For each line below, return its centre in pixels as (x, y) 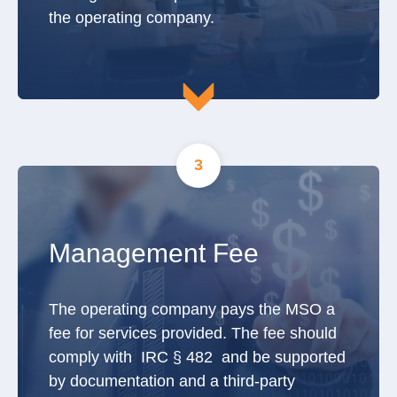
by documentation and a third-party (172, 381)
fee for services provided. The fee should (193, 333)
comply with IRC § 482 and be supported (197, 357)
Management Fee (154, 253)
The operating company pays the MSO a (192, 309)
